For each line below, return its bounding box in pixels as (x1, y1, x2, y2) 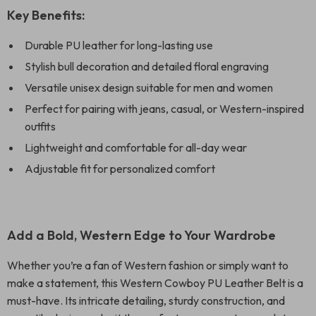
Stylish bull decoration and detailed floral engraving (25, 59, 269, 73)
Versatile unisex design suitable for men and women (25, 80, 273, 95)
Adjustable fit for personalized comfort (25, 162, 215, 176)
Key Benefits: (7, 7, 85, 23)
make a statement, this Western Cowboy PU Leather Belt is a (7, 276, 303, 290)
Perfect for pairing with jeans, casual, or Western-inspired (25, 102, 304, 116)
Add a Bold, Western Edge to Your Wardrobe (7, 227, 276, 243)
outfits (25, 119, 56, 133)
